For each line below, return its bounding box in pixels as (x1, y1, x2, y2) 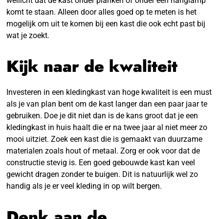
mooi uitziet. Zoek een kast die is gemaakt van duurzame (6, 134, 203, 144)
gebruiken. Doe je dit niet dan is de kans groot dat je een (6, 110, 198, 120)
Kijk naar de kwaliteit (6, 54, 178, 78)
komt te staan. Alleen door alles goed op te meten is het (6, 7, 197, 17)
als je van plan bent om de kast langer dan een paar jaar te (6, 99, 208, 109)
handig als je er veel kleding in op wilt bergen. (6, 181, 162, 191)
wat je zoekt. (6, 30, 50, 40)
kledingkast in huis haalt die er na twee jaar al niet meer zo (6, 122, 208, 132)
